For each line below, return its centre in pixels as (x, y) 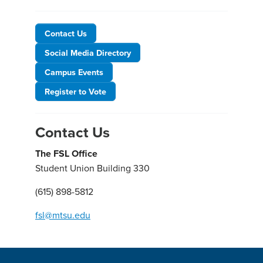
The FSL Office (66, 154)
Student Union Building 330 (92, 168)
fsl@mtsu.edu (63, 215)
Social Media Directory (88, 53)
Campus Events (74, 72)
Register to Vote (75, 92)
